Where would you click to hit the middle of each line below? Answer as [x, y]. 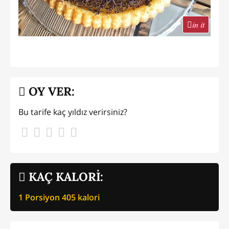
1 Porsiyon [40, 197]
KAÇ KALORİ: [64, 177]
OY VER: [50, 91]
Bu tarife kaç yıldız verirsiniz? [73, 112]
